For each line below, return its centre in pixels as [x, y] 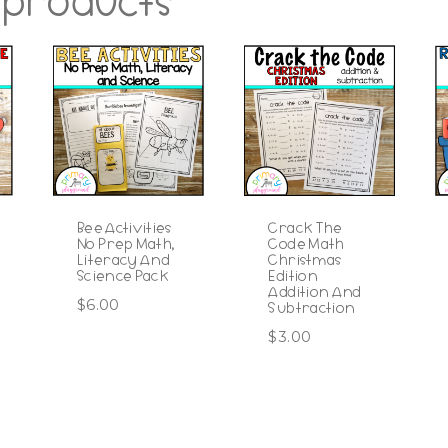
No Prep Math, [126, 244]
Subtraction [312, 308]
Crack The [305, 228]
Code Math [306, 244]
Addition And [315, 292]
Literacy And [124, 260]
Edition [293, 276]
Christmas [305, 260]
